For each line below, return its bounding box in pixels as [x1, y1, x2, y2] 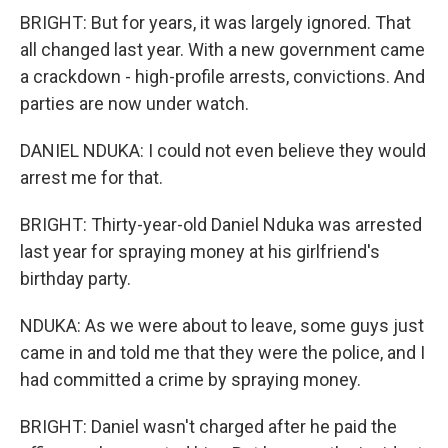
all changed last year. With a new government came [20, 39, 425, 60]
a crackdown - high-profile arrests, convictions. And [20, 66, 425, 87]
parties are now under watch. [20, 93, 249, 114]
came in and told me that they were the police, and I [20, 342, 425, 363]
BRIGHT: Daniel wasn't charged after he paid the [20, 416, 397, 437]
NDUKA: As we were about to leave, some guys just [20, 315, 424, 336]
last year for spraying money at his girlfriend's [20, 241, 380, 262]
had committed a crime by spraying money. [20, 369, 361, 390]
